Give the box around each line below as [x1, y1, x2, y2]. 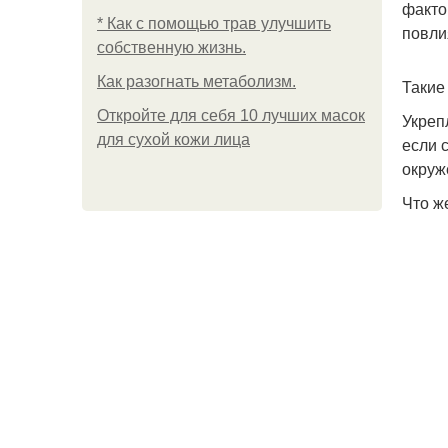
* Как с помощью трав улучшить [97, 15, 331, 32]
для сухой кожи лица [97, 131, 250, 148]
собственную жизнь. [97, 39, 246, 56]
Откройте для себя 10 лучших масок [97, 107, 365, 124]
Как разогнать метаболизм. [97, 73, 296, 90]
